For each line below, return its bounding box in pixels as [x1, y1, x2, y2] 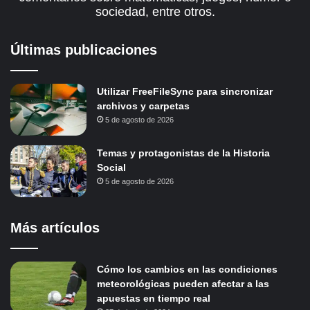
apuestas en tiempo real [97, 292, 210, 304]
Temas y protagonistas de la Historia [97, 147, 270, 158]
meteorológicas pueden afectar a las [97, 277, 269, 289]
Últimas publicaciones [10, 42, 157, 57]
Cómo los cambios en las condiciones [97, 263, 277, 275]
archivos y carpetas [97, 100, 190, 111]
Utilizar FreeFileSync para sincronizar [97, 85, 273, 97]
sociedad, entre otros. [95, 4, 215, 19]
